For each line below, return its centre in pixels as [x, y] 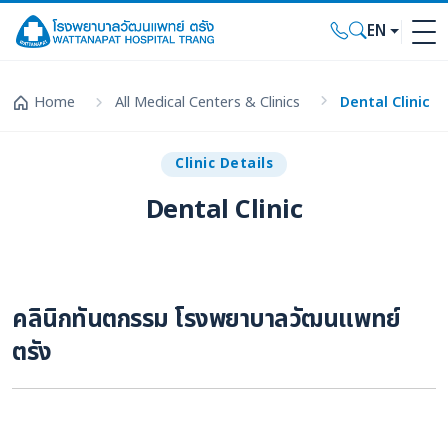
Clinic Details [224, 164]
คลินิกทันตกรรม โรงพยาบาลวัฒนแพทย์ [206, 320]
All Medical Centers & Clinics [207, 102]
